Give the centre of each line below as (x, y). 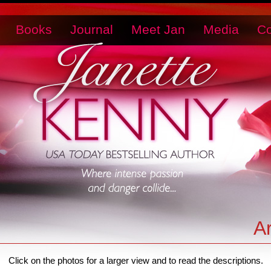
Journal (92, 30)
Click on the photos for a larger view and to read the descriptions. (135, 261)
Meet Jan (158, 30)
